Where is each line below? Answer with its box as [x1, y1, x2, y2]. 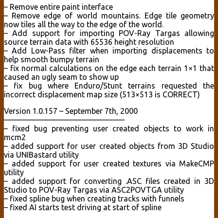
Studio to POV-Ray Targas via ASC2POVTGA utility [4, 185, 184, 195]
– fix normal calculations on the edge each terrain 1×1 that [4, 64, 214, 73]
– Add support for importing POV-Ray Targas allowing [4, 29, 214, 38]
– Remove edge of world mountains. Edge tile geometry [4, 11, 214, 20]
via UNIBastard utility [4, 150, 79, 160]
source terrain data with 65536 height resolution [4, 37, 174, 47]
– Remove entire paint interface [4, 2, 113, 12]
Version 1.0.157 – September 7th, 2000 [4, 107, 138, 116]
